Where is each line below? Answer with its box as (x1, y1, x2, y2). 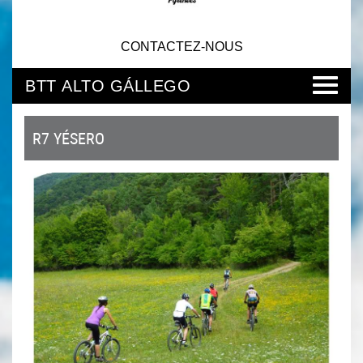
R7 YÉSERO (32, 127, 105, 149)
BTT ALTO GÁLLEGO (25, 77, 190, 95)
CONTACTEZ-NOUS (120, 40, 243, 53)
